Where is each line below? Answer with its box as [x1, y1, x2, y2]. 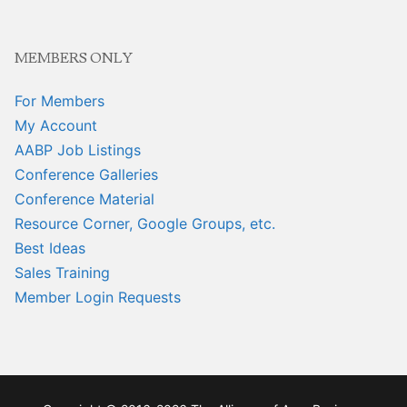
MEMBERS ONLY [15, 49, 133, 68]
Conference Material [15, 190, 154, 209]
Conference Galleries [15, 165, 158, 184]
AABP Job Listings [15, 141, 141, 160]
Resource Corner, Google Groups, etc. [15, 214, 275, 233]
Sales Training [15, 263, 110, 283]
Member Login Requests [15, 288, 181, 307]
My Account [15, 116, 97, 135]
